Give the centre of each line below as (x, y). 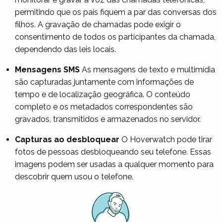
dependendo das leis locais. (65, 49)
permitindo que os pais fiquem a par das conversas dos (116, 12)
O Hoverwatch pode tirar (166, 139)
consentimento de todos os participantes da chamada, (115, 37)
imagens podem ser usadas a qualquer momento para (114, 164)
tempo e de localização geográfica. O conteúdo (103, 94)
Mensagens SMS (47, 69)
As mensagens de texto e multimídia (147, 69)
